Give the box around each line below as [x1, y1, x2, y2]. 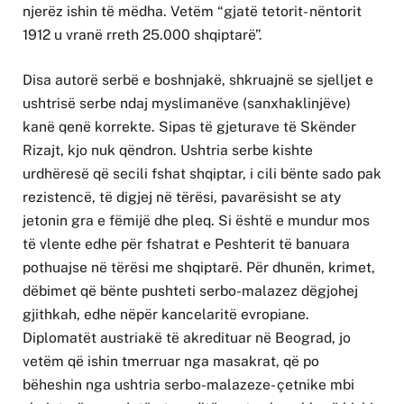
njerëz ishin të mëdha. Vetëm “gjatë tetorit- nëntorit [23, 3, 362, 21]
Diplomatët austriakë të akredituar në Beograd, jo [23, 329, 351, 347]
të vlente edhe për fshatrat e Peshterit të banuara [23, 235, 350, 253]
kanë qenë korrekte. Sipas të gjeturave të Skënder [23, 118, 356, 136]
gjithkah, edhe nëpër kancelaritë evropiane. [23, 306, 309, 324]
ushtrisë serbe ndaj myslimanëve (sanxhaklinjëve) [23, 95, 351, 113]
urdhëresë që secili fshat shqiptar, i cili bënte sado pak [23, 165, 381, 183]
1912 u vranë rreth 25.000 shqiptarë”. [23, 26, 262, 44]
